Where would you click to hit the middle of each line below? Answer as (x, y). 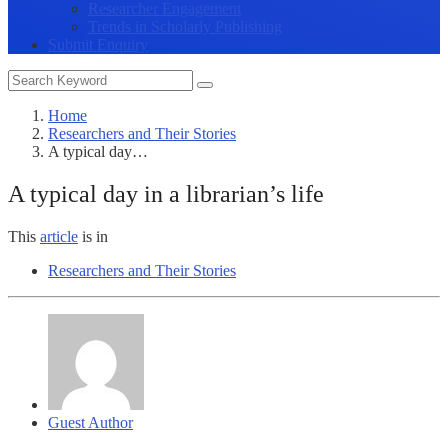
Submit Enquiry (98, 44)
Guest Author (90, 422)
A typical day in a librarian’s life (166, 193)
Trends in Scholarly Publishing (185, 26)
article (59, 236)
